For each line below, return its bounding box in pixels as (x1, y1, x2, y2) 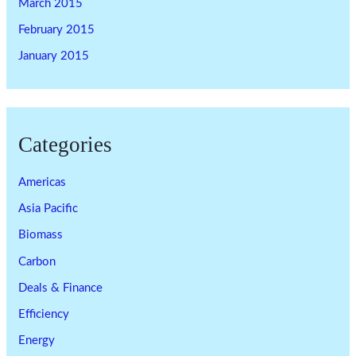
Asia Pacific (18, 203, 79, 215)
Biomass (18, 229, 64, 242)
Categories (18, 132, 113, 157)
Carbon (18, 255, 56, 268)
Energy (18, 335, 56, 347)
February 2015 (18, 24, 95, 37)
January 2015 (18, 50, 90, 63)
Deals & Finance (18, 281, 103, 294)
